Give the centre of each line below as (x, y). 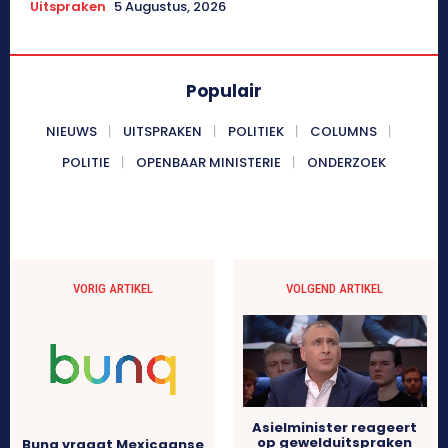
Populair (224, 90)
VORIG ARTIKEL (113, 288)
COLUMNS (343, 131)
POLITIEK (255, 131)
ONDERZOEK (346, 162)
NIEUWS (71, 131)
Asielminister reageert (335, 428)
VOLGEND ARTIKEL (335, 288)
